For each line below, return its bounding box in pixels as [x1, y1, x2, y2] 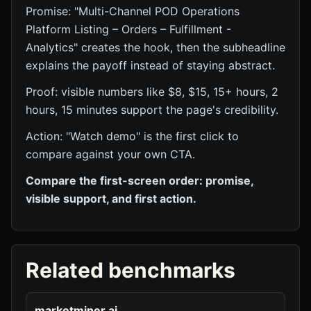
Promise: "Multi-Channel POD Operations [26, 4, 239, 18]
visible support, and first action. [26, 192, 196, 205]
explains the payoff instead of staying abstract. [26, 58, 275, 72]
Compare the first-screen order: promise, [26, 174, 253, 187]
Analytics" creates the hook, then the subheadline [26, 40, 285, 54]
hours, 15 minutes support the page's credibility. [26, 103, 278, 117]
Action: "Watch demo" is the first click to [26, 129, 239, 143]
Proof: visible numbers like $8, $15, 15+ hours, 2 [26, 85, 278, 99]
